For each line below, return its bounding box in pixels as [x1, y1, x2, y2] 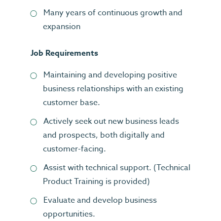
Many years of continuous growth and [43, 7, 183, 19]
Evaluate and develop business [43, 194, 157, 206]
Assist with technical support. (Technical [43, 162, 190, 174]
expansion [43, 21, 80, 33]
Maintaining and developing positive [43, 69, 177, 81]
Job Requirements [31, 47, 98, 59]
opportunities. [43, 208, 95, 220]
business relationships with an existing [43, 83, 184, 95]
